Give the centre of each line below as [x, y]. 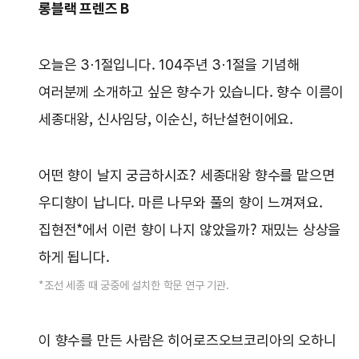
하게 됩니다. [74, 257]
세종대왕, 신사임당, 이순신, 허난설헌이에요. [166, 119]
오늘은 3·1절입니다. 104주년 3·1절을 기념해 [169, 65]
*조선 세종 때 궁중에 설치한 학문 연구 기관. [134, 286]
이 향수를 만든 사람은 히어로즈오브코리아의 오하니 [188, 341]
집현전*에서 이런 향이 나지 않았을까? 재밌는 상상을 [190, 230]
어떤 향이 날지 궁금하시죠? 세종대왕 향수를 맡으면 [187, 175]
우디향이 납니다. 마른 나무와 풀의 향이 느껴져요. [181, 203]
